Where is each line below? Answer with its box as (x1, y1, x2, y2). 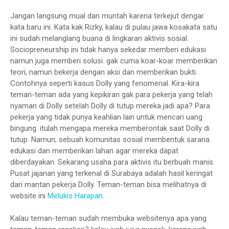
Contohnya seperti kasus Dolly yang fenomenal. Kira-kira (10, 79, 199, 88)
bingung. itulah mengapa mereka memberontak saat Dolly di (10, 124, 210, 133)
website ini (10, 191, 48, 200)
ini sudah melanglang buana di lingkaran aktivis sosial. (10, 34, 189, 43)
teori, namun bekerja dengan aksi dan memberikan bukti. (10, 67, 197, 77)
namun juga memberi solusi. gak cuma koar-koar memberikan (10, 56, 217, 65)
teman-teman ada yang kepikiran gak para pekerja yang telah (10, 90, 213, 99)
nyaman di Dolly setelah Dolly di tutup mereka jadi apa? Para (10, 101, 210, 110)
